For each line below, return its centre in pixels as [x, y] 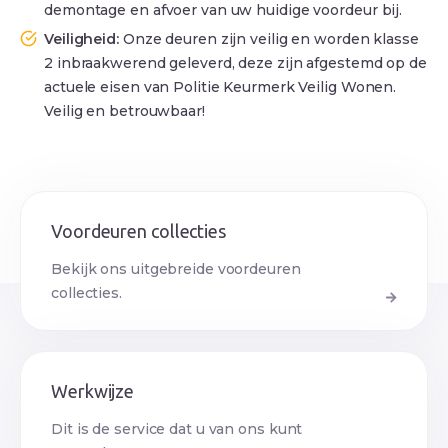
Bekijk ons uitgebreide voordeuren [176, 268]
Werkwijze [93, 390]
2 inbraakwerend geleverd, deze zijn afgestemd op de [235, 62]
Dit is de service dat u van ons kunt [177, 428]
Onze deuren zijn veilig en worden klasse [270, 38]
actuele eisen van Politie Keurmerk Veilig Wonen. [220, 86]
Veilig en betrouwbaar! [124, 110]
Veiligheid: [83, 38]
